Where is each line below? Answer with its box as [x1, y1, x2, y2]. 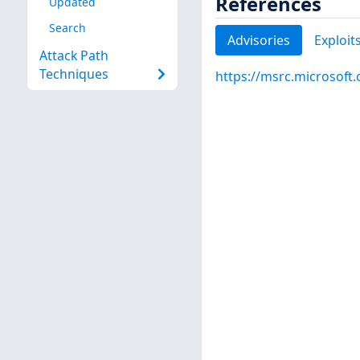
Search [48, 19, 86, 35]
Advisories [227, 31, 290, 49]
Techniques [39, 65, 108, 84]
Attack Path [39, 47, 108, 65]
